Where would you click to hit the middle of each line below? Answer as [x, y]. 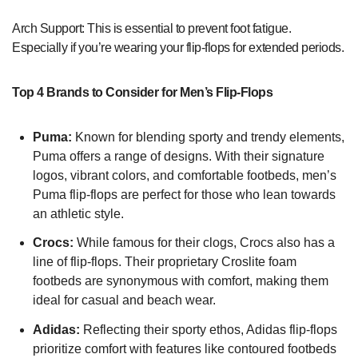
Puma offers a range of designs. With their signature [178, 156]
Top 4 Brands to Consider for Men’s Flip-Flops [143, 92]
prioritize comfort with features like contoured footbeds [184, 349]
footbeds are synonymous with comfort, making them [180, 281]
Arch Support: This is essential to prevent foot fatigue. [152, 28]
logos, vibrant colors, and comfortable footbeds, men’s [184, 175]
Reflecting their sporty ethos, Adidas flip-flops [208, 330]
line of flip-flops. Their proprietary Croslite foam [164, 262]
